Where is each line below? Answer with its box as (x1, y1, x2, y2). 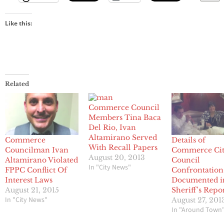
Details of (171, 135, 206, 145)
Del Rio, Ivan (88, 123, 136, 132)
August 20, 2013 (88, 153, 145, 162)
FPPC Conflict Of (5, 165, 67, 175)
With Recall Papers (88, 143, 157, 152)
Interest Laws (5, 175, 52, 185)
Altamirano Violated (5, 155, 78, 165)
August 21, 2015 (5, 185, 59, 195)
